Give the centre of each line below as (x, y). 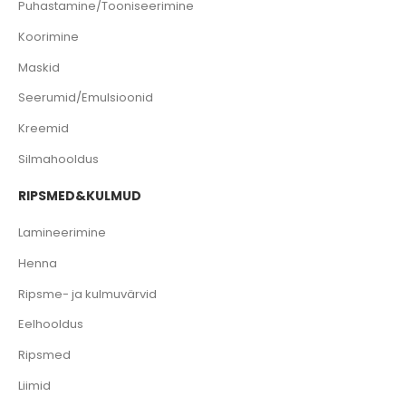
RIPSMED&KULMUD (80, 196)
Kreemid (43, 129)
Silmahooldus (58, 159)
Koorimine (48, 36)
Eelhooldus (51, 324)
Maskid (39, 67)
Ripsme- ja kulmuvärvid (87, 294)
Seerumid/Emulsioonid (86, 98)
